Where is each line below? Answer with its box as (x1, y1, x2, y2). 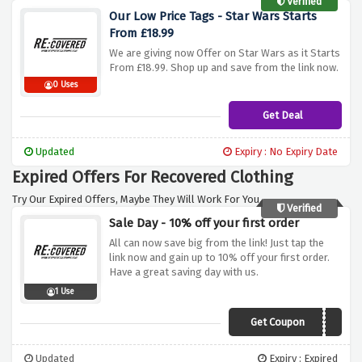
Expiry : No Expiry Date (232, 145, 338, 158)
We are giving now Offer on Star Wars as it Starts (109, 47, 340, 60)
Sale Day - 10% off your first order (109, 216, 299, 231)
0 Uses (52, 80, 78, 90)
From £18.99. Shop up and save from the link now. (109, 61, 339, 74)
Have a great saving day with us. (109, 266, 259, 279)
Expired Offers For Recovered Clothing (12, 167, 293, 187)
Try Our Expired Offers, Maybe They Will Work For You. (12, 193, 262, 206)
